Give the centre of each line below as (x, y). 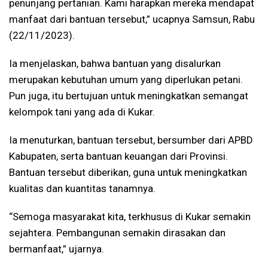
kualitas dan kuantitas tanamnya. (82, 189)
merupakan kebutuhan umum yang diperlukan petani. (126, 80)
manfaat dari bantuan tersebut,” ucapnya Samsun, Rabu (132, 19)
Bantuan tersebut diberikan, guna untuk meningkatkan (128, 173)
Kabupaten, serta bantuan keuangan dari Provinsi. (118, 156)
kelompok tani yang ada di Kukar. (82, 112)
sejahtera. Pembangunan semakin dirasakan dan (117, 233)
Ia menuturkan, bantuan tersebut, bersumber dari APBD (131, 140)
